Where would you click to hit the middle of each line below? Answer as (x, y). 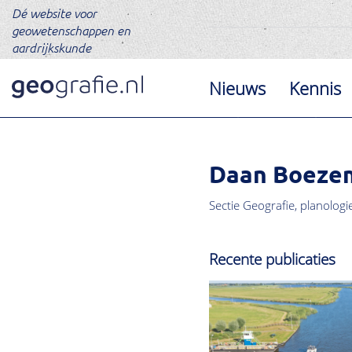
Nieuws (238, 88)
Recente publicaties (273, 260)
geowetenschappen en (71, 30)
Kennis (315, 88)
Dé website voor (54, 13)
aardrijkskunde (51, 47)
